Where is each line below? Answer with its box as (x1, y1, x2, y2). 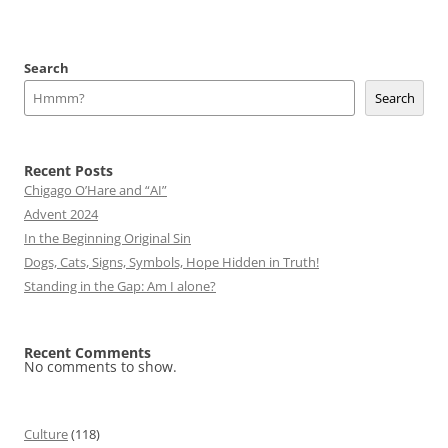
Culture (24, 425, 68, 443)
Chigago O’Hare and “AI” (24, 181, 167, 199)
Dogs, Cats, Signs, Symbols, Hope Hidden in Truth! (24, 253, 319, 271)
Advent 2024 (24, 205, 98, 223)
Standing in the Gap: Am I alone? (24, 277, 216, 295)
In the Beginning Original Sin (24, 229, 191, 247)
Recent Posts (24, 161, 113, 180)
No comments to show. (24, 357, 177, 376)
